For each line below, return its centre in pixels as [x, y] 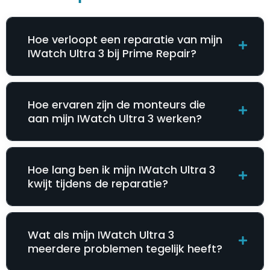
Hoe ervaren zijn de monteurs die [117, 105]
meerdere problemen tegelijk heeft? [125, 249]
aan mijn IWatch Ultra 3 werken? [115, 119]
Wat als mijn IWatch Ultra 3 [101, 235]
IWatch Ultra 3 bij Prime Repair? [112, 54]
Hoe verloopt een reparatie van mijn [125, 40]
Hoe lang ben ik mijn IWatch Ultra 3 [121, 170]
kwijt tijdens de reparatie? [98, 184]
